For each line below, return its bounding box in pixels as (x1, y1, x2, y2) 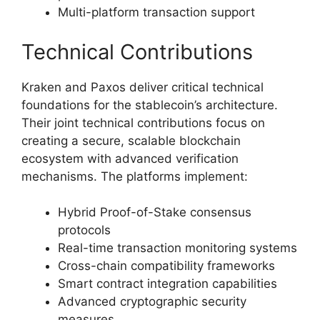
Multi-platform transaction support (58, 5, 255, 20)
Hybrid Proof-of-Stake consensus (58, 205, 251, 220)
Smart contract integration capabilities (58, 276, 277, 291)
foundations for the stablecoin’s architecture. (21, 97, 278, 112)
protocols (58, 223, 111, 238)
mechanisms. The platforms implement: (21, 169, 248, 184)
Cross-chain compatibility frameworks (58, 259, 275, 274)
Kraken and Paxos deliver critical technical (21, 79, 264, 94)
